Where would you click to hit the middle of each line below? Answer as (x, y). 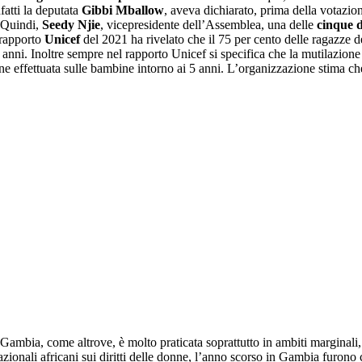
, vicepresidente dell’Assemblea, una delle (208, 25)
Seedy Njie (71, 25)
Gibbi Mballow (123, 11)
